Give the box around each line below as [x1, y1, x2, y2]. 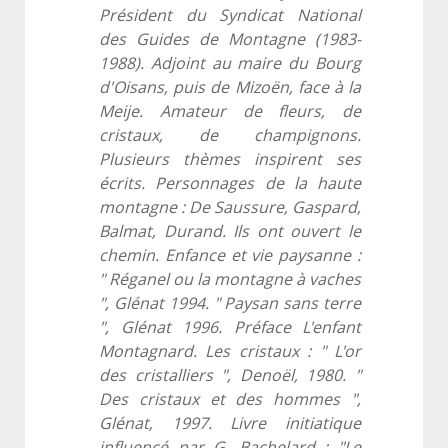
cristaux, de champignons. [99, 126, 361, 146]
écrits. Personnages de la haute [99, 174, 361, 194]
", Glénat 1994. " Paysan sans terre [99, 294, 361, 314]
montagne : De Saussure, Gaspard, [99, 198, 361, 218]
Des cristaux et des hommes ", [99, 390, 361, 410]
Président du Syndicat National [99, 6, 361, 26]
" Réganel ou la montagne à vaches [99, 270, 361, 290]
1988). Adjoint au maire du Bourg [99, 54, 361, 74]
